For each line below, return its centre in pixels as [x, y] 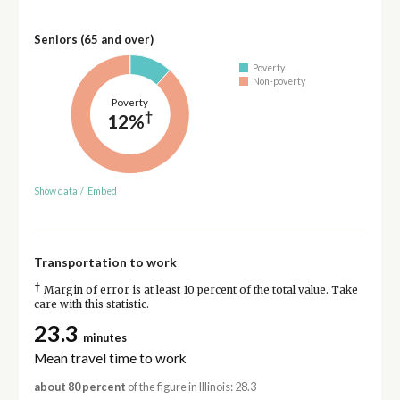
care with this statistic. [91, 305]
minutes [104, 337]
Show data [55, 192]
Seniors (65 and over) [93, 39]
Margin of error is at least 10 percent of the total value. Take [199, 291]
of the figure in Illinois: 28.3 [191, 387]
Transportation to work [105, 262]
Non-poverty [279, 81]
